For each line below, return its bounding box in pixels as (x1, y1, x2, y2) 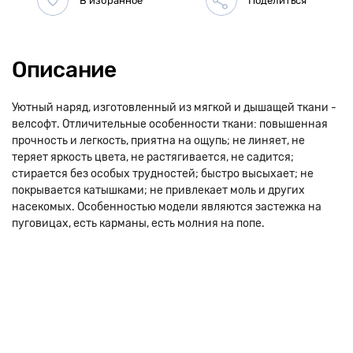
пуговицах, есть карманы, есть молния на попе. (12, 217, 265, 230)
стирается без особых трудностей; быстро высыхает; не (12, 167, 314, 180)
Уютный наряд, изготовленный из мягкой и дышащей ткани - (12, 101, 336, 114)
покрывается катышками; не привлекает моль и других (12, 184, 305, 197)
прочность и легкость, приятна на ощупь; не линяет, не (12, 134, 305, 147)
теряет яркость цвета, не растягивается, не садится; (12, 150, 294, 164)
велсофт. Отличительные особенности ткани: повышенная (12, 117, 328, 131)
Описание (12, 57, 117, 83)
